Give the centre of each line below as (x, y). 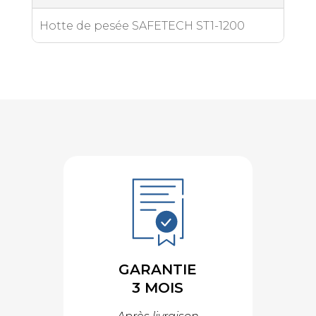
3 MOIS (158, 287)
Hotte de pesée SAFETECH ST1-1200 (142, 25)
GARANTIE (158, 269)
